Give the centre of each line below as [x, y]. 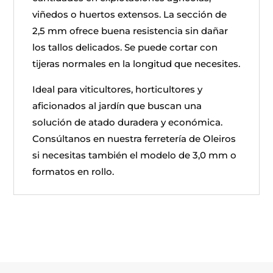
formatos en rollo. [73, 172]
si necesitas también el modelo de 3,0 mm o [135, 155]
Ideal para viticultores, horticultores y [118, 89]
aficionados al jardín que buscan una [117, 106]
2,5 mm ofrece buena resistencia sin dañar [130, 31]
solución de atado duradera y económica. [128, 122]
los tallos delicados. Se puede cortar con [125, 47]
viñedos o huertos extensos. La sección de [130, 14]
